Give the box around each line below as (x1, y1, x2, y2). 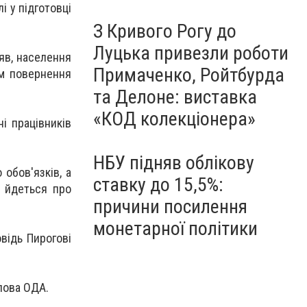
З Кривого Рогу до (93, 20, 236, 42)
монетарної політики (93, 217, 258, 240)
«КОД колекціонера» (93, 108, 256, 130)
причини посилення (93, 195, 247, 218)
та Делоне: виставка (93, 86, 257, 108)
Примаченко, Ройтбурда (93, 64, 284, 86)
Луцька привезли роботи (93, 42, 288, 64)
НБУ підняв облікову (93, 151, 254, 174)
